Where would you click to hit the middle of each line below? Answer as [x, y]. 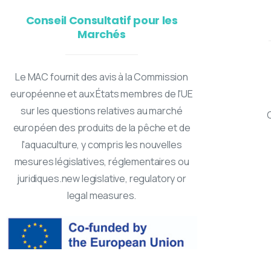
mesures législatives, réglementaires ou [102, 162]
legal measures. [102, 196]
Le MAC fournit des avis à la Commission [102, 77]
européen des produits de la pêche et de [102, 128]
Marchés [102, 34]
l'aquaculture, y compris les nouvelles [102, 145]
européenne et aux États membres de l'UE [102, 94]
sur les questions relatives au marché [102, 111]
